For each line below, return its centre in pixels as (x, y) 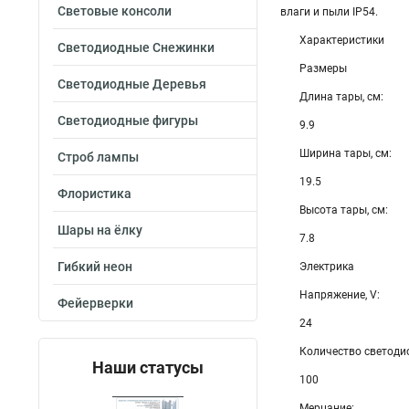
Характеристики (342, 40)
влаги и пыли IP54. (330, 12)
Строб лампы (98, 157)
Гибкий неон (95, 267)
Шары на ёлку (100, 230)
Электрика (327, 267)
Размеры (323, 68)
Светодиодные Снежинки (136, 47)
